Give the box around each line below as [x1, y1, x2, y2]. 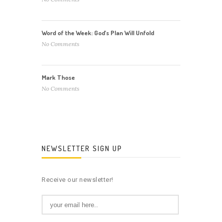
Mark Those [42, 73, 75, 82]
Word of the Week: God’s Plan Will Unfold [42, 29, 154, 37]
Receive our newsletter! [42, 176, 113, 184]
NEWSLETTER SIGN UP [42, 144, 122, 154]
